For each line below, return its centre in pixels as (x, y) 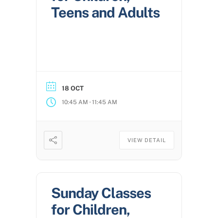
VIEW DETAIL (147, 140)
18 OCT (73, 89)
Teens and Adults (105, 13)
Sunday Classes (101, 193)
